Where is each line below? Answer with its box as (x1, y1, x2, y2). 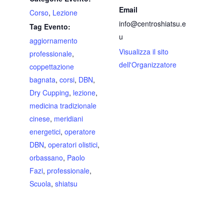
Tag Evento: (29, 21, 70, 32)
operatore (64, 126, 95, 137)
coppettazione (29, 61, 74, 72)
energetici (29, 126, 60, 137)
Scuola (29, 178, 51, 189)
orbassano (29, 152, 63, 163)
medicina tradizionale (29, 100, 96, 111)
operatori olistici (47, 139, 97, 150)
